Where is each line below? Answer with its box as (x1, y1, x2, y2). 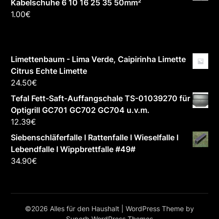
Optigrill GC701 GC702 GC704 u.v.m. (11, 105, 150, 115)
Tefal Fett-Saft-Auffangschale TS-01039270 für (11, 93, 191, 104)
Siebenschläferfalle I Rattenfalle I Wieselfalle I (11, 132, 179, 143)
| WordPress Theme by (121, 204, 194, 213)
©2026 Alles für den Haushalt (25, 204, 121, 213)
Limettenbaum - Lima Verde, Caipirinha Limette (11, 54, 186, 65)
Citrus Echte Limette (11, 66, 88, 76)
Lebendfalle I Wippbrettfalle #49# (11, 144, 136, 154)
